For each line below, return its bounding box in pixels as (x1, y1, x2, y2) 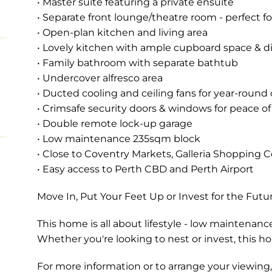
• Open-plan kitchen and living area (36, 26, 208, 38)
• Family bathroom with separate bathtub (36, 56, 238, 69)
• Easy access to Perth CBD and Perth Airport (36, 163, 254, 175)
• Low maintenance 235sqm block (36, 132, 200, 144)
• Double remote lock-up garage (36, 117, 192, 129)
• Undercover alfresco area (36, 72, 163, 84)
